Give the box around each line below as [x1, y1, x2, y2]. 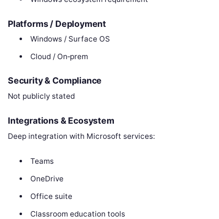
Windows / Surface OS [30, 34, 110, 44]
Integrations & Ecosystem [8, 115, 114, 126]
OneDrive [30, 174, 64, 184]
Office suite [30, 192, 72, 201]
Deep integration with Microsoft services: [8, 131, 155, 141]
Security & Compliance [8, 75, 102, 86]
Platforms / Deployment [8, 18, 107, 29]
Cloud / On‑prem [30, 51, 88, 61]
